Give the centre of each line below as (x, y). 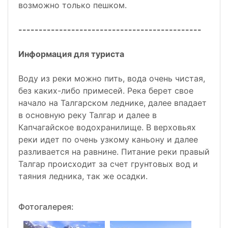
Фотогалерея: (46, 207)
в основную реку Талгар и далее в (88, 115)
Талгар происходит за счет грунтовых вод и (108, 164)
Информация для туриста (71, 54)
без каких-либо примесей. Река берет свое (106, 91)
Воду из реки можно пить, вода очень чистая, (112, 79)
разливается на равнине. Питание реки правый (114, 152)
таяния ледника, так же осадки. (83, 176)
